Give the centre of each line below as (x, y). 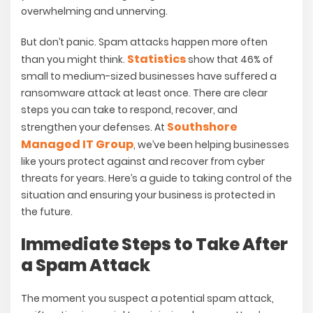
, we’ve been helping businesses (211, 145)
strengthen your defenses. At (94, 128)
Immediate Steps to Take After (154, 245)
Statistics (156, 59)
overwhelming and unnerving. (94, 12)
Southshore (202, 127)
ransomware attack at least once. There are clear (144, 93)
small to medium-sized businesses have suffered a (149, 77)
